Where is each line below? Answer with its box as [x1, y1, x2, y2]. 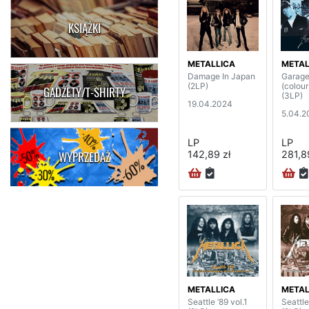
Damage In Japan [188, 70, 255, 81]
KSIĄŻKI [68, 20, 101, 37]
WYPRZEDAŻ [58, 148, 110, 166]
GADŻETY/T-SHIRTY [43, 84, 126, 101]
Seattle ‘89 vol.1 [188, 297, 248, 308]
